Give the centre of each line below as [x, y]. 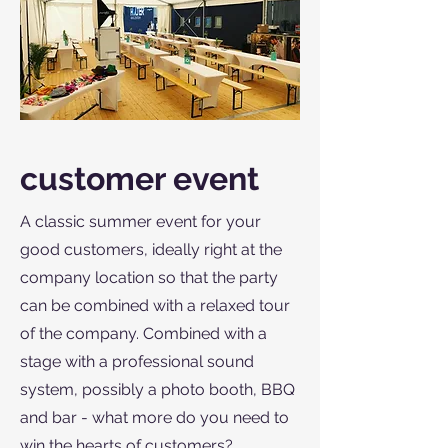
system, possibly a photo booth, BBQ [157, 389]
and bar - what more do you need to [154, 417]
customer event [139, 178]
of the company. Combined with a [143, 333]
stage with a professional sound [137, 361]
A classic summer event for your [140, 221]
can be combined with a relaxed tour [155, 305]
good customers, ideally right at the [151, 249]
